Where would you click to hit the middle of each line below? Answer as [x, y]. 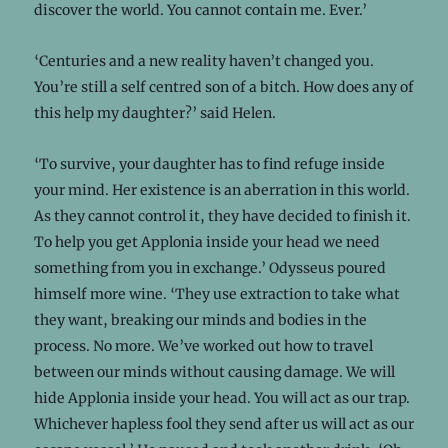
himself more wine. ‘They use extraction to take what [216, 293]
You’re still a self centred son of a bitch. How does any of [223, 86]
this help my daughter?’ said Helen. [154, 112]
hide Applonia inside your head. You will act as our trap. [221, 397]
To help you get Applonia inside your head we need [206, 241]
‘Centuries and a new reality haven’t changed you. [203, 60]
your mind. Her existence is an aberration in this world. [221, 189]
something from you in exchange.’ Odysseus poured [209, 267]
